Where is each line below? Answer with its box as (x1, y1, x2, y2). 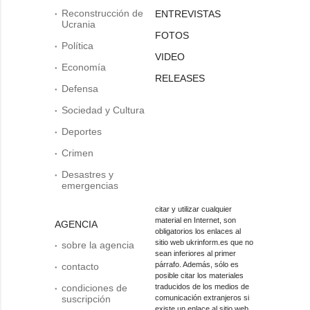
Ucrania (62, 18, 95, 30)
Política (62, 39, 93, 51)
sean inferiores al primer (155, 248, 236, 257)
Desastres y (62, 168, 113, 180)
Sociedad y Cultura (62, 104, 145, 116)
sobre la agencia (62, 239, 134, 250)
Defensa (62, 82, 98, 94)
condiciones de (62, 282, 127, 293)
